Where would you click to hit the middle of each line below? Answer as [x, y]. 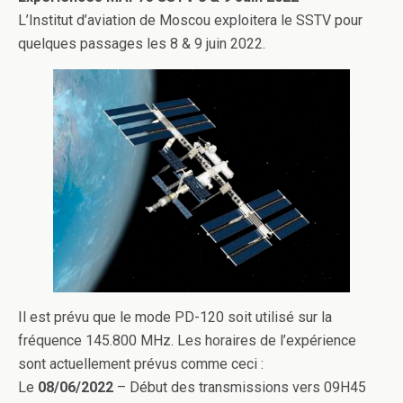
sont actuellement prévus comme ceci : [141, 363]
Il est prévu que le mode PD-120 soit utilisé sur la [175, 317]
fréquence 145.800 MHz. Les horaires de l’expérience [187, 340]
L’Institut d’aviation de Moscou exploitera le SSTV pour [190, 20]
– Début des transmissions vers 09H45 [240, 387]
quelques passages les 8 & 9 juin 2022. [142, 44]
